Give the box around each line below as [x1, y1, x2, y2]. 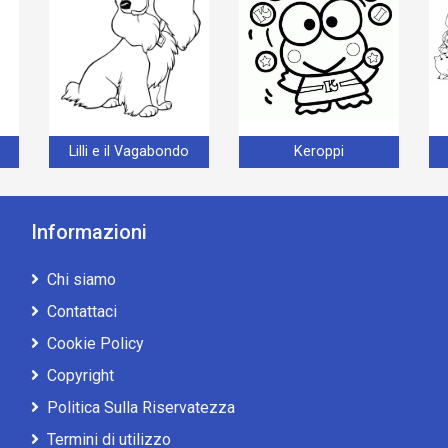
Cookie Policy [46, 333, 144, 353]
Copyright [46, 365, 114, 385]
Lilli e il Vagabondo [69, 143, 189, 161]
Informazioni [30, 219, 147, 244]
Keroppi [294, 143, 344, 161]
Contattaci [46, 301, 117, 321]
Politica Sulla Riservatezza [46, 397, 235, 417]
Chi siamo [46, 269, 116, 289]
